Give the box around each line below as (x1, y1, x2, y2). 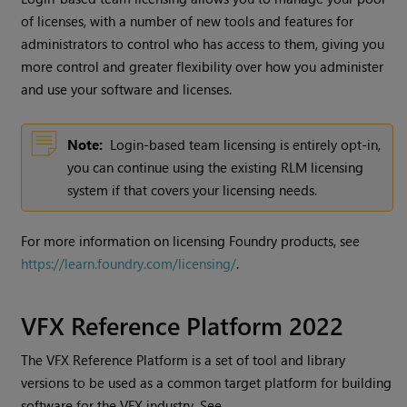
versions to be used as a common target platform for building (21, 373, 392, 392)
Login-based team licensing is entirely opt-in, (110, 135, 382, 154)
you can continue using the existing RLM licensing (67, 158, 364, 177)
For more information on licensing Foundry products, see (21, 232, 361, 251)
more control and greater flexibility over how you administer (21, 57, 384, 76)
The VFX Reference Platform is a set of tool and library (21, 351, 346, 370)
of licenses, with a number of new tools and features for (21, 12, 354, 31)
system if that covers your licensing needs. (67, 181, 318, 200)
